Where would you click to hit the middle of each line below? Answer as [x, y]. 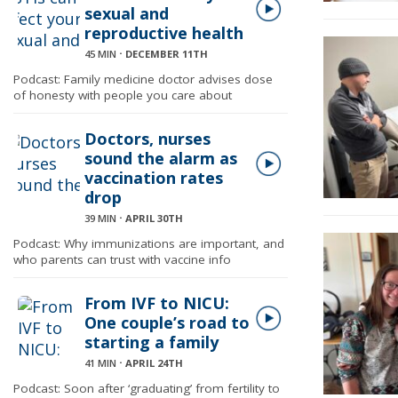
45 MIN [100, 54]
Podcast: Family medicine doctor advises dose [143, 79]
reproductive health [164, 33]
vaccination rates [154, 178]
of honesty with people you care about [123, 95]
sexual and [127, 13]
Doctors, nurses [147, 139]
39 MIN [100, 218]
